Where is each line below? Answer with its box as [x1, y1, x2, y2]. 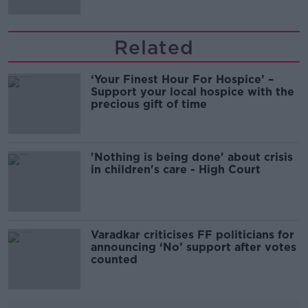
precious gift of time [91, 98, 207, 111]
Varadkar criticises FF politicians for [91, 228, 294, 241]
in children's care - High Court [91, 163, 261, 176]
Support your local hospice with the [91, 85, 294, 98]
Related [114, 36, 194, 59]
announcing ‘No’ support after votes [91, 241, 296, 254]
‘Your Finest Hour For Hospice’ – [91, 73, 274, 86]
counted [91, 253, 137, 266]
